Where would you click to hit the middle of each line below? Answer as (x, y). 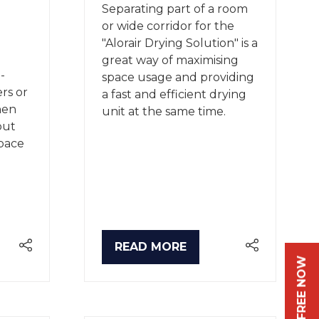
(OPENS (137, 254)
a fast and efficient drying (174, 94)
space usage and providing (178, 77)
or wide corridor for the (168, 26)
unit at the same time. (165, 111)
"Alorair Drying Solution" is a (180, 43)
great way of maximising (170, 60)
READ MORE (151, 247)
